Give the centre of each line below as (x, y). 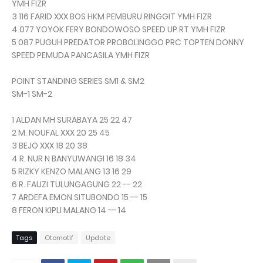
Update (98, 238)
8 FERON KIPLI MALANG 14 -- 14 (69, 210)
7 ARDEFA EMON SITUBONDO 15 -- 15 (80, 198)
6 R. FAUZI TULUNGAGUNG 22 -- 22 (77, 185)
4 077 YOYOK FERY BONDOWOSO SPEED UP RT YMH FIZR (119, 30)
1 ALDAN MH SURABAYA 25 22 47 (72, 120)
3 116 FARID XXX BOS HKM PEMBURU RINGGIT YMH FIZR (112, 17)
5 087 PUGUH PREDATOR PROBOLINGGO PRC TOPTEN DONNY (128, 43)
